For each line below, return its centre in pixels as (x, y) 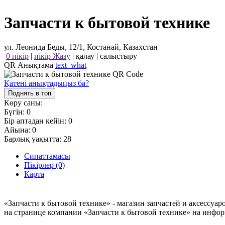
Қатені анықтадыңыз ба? (46, 83)
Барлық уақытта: (34, 139)
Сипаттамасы (47, 156)
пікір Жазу (52, 56)
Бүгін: (15, 112)
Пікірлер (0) (44, 165)
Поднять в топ (30, 93)
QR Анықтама (30, 65)
